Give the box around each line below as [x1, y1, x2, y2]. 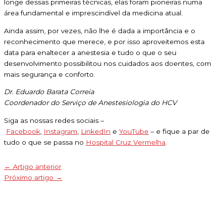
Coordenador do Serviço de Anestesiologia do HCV [4, 99, 177, 107]
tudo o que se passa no [4, 138, 86, 146]
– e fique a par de [149, 127, 210, 135]
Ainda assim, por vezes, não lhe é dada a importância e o [4, 26, 195, 35]
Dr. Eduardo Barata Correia [4, 88, 94, 96]
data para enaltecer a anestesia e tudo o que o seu [4, 48, 176, 56]
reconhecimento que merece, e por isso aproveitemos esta [4, 37, 205, 46]
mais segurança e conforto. [4, 70, 95, 78]
